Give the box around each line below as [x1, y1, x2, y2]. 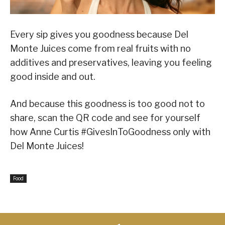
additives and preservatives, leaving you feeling [10, 57, 212, 68]
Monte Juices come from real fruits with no [10, 43, 191, 54]
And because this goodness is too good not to [10, 98, 205, 109]
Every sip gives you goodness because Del [10, 29, 188, 40]
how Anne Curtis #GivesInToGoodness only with [10, 126, 210, 137]
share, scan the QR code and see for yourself [10, 112, 200, 123]
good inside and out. [10, 71, 95, 82]
